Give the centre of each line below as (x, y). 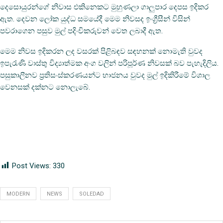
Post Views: (31, 166)
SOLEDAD (92, 194)
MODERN (18, 194)
